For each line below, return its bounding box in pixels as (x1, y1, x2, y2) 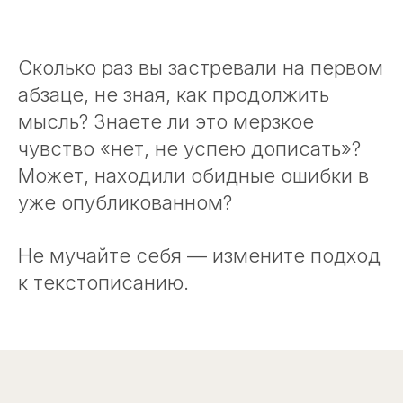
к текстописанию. (18, 271, 189, 294)
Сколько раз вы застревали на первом (18, 56, 383, 79)
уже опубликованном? (18, 191, 232, 214)
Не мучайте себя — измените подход (18, 244, 381, 267)
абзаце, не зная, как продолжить (18, 83, 329, 106)
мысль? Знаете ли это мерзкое (18, 110, 314, 133)
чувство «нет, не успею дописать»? (18, 137, 361, 160)
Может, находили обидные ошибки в (18, 164, 369, 187)
